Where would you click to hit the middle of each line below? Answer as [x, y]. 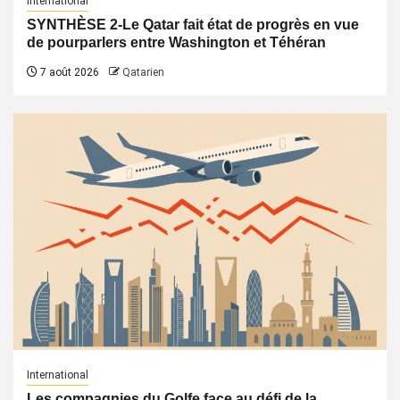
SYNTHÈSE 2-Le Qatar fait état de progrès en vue [193, 25]
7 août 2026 [68, 73]
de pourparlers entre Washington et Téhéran [176, 43]
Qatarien [143, 73]
